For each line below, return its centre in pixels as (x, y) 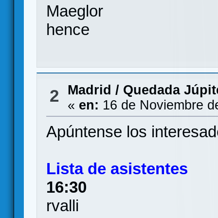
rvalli (63, 206)
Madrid (89, 90)
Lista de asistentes (117, 169)
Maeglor (75, 11)
